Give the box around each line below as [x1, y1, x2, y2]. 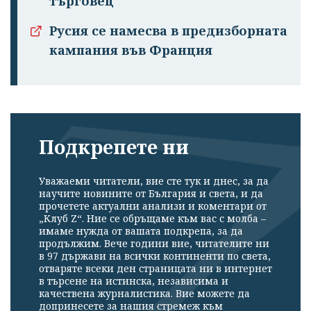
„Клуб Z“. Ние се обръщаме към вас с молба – [39, 211, 266, 225]
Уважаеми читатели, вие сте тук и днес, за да [39, 174, 269, 187]
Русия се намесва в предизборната [49, 22, 287, 40]
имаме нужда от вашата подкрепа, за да [39, 224, 243, 237]
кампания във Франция [49, 42, 212, 59]
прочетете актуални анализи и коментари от [39, 199, 267, 212]
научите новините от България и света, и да [39, 186, 263, 200]
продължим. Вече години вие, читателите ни [39, 236, 269, 250]
